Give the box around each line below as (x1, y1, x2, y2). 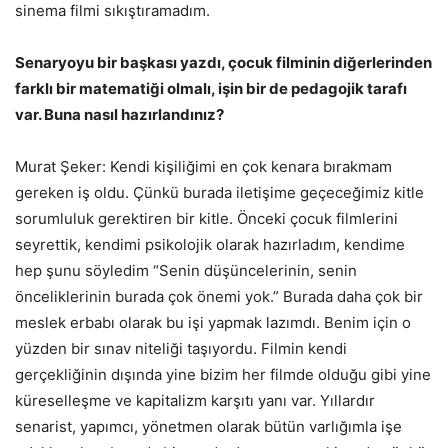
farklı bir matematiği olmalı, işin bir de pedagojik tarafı (15, 78, 407, 98)
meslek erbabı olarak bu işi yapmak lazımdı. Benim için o (15, 312, 411, 332)
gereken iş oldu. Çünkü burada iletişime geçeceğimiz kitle (15, 182, 424, 202)
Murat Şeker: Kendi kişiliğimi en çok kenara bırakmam (15, 156, 392, 176)
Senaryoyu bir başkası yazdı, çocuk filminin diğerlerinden (15, 52, 432, 72)
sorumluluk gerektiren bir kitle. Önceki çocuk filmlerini (15, 208, 398, 228)
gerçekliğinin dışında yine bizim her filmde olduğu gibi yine (15, 364, 431, 384)
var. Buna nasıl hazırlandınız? (15, 104, 224, 124)
